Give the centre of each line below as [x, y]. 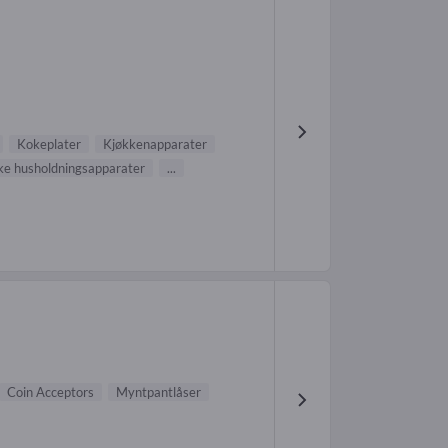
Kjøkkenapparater [155, 144]
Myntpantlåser [158, 391]
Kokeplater [49, 144]
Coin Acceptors [50, 391]
